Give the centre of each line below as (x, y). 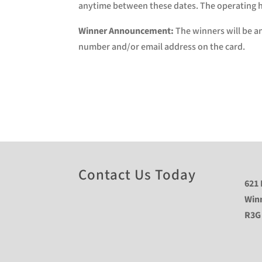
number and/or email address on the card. (162, 47)
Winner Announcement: (126, 32)
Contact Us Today (137, 175)
